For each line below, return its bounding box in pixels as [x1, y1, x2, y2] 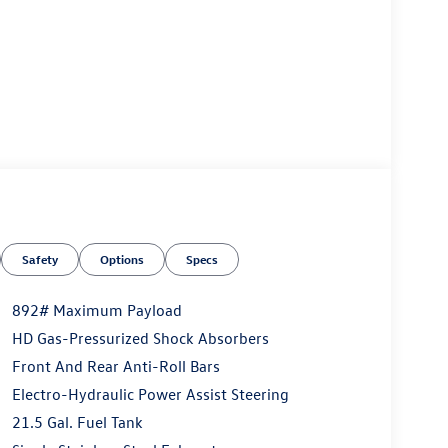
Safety [22, 251, 59, 268]
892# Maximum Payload [11, 300, 182, 321]
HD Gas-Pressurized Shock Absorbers [11, 328, 269, 349]
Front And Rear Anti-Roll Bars [11, 356, 220, 377]
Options [100, 251, 145, 268]
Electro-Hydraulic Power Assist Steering [11, 384, 289, 405]
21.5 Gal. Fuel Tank [11, 412, 143, 433]
